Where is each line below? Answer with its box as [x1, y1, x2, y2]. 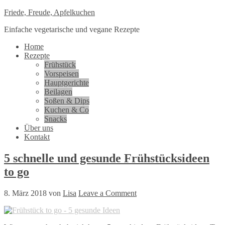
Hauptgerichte [44, 78, 89, 87]
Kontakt [24, 133, 50, 141]
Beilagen [44, 87, 72, 96]
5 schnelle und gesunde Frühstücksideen [4, 151, 209, 165]
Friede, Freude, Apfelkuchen [4, 8, 95, 17]
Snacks [44, 115, 67, 123]
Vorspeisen [44, 69, 79, 78]
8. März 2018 [4, 188, 47, 197]
